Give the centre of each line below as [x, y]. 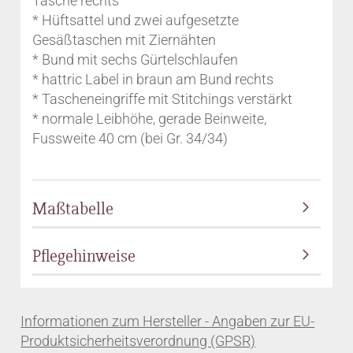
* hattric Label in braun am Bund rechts [153, 79]
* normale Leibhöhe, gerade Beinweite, [150, 119]
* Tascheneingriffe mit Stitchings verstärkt [163, 99]
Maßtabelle [73, 209]
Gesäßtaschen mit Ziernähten [124, 40]
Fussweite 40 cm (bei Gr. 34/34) [130, 138]
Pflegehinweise [84, 256]
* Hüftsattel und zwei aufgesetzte [136, 20]
